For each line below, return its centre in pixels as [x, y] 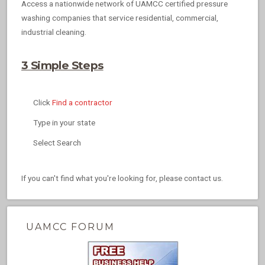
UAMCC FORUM [70, 227]
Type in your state [64, 123]
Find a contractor [82, 103]
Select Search [57, 143]
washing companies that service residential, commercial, [120, 18]
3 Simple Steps [62, 66]
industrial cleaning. [54, 32]
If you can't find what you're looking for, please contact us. [122, 178]
